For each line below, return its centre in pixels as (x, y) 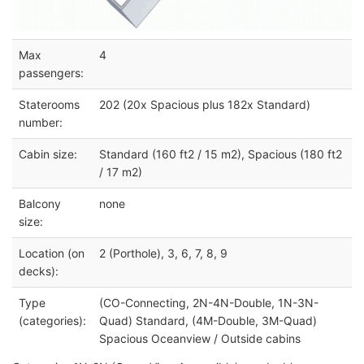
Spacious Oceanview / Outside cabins (200, 338)
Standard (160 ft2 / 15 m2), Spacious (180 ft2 (221, 154)
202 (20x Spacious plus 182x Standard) (205, 104)
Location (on (52, 253)
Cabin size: (48, 154)
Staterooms (49, 104)
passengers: (51, 72)
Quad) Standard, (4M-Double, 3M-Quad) (208, 320)
